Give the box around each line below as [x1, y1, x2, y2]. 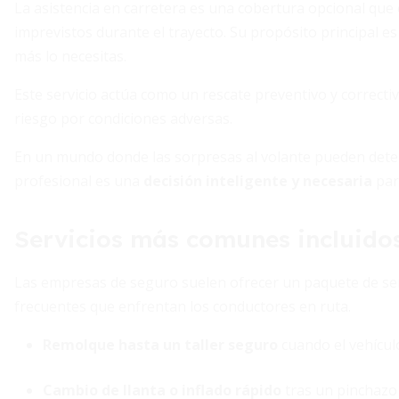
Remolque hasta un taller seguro [43, 335, 278, 354]
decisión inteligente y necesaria [143, 171, 372, 191]
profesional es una [14, 171, 143, 191]
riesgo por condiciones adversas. [14, 109, 232, 128]
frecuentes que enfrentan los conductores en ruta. [14, 297, 351, 316]
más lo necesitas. [14, 46, 126, 66]
